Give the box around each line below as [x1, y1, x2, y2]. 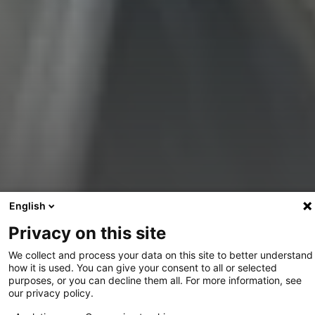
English [9, 200, 46, 212]
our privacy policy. [8, 287, 94, 299]
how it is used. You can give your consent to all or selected [8, 262, 277, 274]
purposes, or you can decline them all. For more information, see [8, 274, 302, 286]
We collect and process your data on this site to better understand [8, 249, 313, 261]
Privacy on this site [8, 223, 166, 243]
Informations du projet [95, 195, 220, 212]
